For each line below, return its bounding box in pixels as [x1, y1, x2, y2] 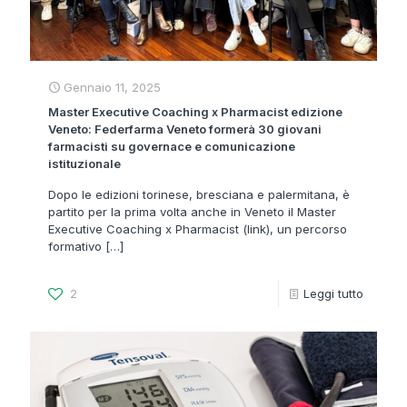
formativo [48, 239, 102, 254]
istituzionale [48, 156, 121, 172]
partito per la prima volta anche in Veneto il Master [48, 204, 336, 220]
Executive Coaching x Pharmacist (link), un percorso [48, 222, 347, 237]
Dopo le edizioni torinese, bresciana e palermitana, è [48, 187, 350, 203]
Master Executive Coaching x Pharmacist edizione [48, 104, 342, 120]
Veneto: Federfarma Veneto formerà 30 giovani [48, 122, 322, 137]
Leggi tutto [303, 286, 363, 302]
